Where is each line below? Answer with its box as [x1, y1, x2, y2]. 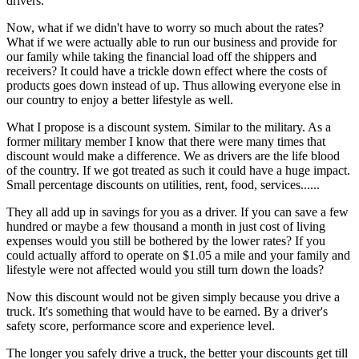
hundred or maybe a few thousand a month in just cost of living [6, 219, 325, 233]
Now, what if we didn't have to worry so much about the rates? [6, 20, 324, 34]
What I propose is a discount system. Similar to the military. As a [6, 119, 331, 134]
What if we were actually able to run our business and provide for [6, 34, 337, 49]
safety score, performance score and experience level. [6, 318, 275, 333]
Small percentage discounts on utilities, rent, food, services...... [6, 177, 320, 192]
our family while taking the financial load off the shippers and [6, 49, 317, 63]
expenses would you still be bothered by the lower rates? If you [6, 233, 325, 248]
